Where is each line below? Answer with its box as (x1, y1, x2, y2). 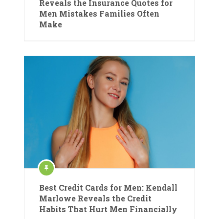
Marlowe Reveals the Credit (39, 193, 152, 203)
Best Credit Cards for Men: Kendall (39, 182, 177, 193)
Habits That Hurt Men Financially (39, 203, 177, 214)
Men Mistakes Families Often (39, 8, 159, 19)
